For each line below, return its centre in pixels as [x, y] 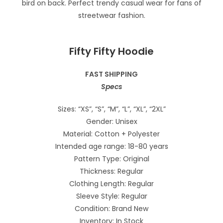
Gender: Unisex [111, 121]
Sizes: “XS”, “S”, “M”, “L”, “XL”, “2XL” [111, 109]
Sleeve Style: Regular [111, 196]
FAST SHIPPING [111, 74]
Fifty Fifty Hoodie [111, 51]
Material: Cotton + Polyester [111, 134]
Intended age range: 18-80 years [111, 146]
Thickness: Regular [111, 171]
